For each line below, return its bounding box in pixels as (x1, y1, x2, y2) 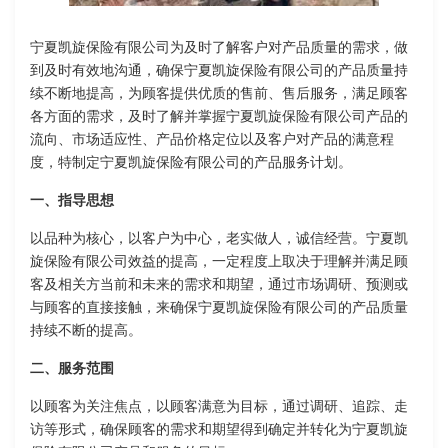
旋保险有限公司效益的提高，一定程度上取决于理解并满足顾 (30, 254, 408, 270)
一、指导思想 (30, 193, 114, 209)
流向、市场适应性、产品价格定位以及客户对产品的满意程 (30, 132, 394, 148)
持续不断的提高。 (30, 323, 142, 339)
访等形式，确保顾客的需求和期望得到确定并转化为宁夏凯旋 (30, 422, 408, 438)
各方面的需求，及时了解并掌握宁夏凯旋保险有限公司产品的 (30, 109, 408, 125)
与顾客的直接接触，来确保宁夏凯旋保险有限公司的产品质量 (30, 300, 408, 316)
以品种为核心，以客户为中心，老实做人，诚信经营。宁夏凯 (30, 231, 408, 247)
